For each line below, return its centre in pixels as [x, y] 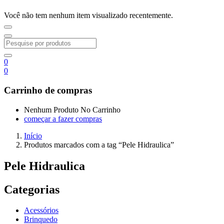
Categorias [32, 189]
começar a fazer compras [63, 118]
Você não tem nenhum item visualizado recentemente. [88, 15]
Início [33, 135]
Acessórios [41, 210]
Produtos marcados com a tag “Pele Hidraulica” [99, 144]
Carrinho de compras [48, 90]
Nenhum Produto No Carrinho [72, 109]
